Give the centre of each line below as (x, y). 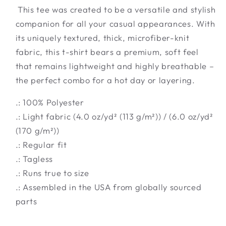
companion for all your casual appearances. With (115, 23)
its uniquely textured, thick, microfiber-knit (102, 37)
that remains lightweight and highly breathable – (115, 66)
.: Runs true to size (52, 173)
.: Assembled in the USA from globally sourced (108, 187)
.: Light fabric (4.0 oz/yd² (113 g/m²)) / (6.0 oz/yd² (114, 117)
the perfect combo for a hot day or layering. (105, 80)
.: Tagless (34, 159)
